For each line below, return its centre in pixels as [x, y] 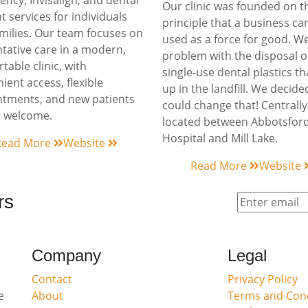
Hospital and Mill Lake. [220, 138]
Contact [52, 279]
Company [66, 255]
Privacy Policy [262, 279]
